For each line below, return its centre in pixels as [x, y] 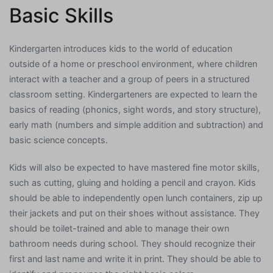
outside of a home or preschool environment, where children [133, 63]
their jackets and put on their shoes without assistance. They [134, 213]
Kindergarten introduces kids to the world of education [121, 48]
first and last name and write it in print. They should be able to [135, 258]
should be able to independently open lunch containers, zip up [136, 197]
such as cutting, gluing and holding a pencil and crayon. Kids [133, 182]
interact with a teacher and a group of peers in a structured [129, 79]
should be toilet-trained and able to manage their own [119, 228]
